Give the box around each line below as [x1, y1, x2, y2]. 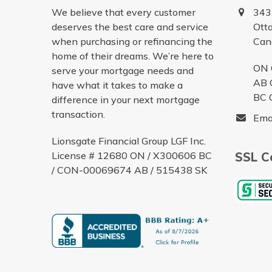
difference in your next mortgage [51, 93, 200, 106]
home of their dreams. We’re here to [51, 50, 214, 63]
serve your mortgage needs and [51, 64, 194, 77]
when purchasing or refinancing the [51, 35, 212, 48]
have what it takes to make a [51, 79, 183, 92]
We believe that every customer [51, 6, 195, 19]
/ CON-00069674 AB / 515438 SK [51, 164, 208, 177]
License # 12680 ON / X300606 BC [51, 149, 212, 162]
